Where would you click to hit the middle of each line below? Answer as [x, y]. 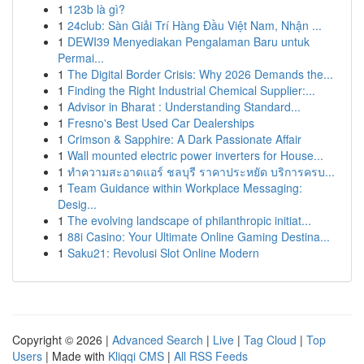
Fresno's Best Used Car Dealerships [161, 123]
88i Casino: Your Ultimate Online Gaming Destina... [199, 236]
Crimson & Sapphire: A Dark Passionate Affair [184, 139]
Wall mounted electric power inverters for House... [195, 155]
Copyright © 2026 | [62, 340]
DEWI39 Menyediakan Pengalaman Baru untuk [188, 41]
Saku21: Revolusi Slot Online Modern [163, 253]
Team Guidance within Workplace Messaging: [185, 188]
